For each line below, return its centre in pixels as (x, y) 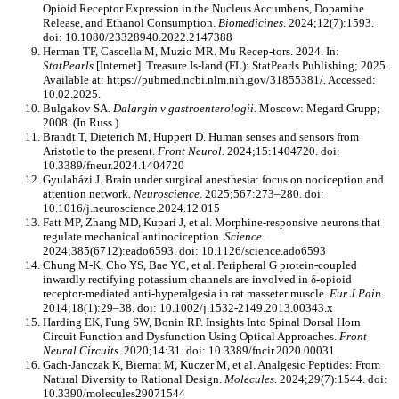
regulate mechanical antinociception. (134, 237)
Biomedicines (251, 23)
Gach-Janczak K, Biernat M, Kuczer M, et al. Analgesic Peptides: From (212, 365)
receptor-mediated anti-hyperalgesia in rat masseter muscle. (186, 294)
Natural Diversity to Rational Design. (134, 379)
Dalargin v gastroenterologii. (186, 109)
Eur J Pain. (357, 294)
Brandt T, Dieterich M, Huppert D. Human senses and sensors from (201, 137)
